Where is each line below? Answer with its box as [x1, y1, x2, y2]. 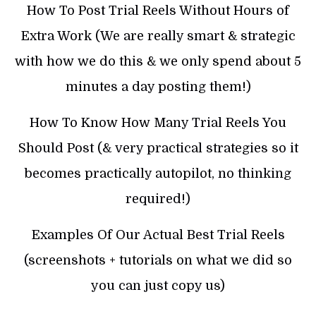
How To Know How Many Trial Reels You [30, 116, 286, 130]
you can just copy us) [91, 279, 225, 293]
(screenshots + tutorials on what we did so [24, 253, 292, 268]
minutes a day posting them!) [65, 80, 251, 95]
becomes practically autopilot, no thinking [25, 166, 291, 181]
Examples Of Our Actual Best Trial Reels [31, 228, 285, 243]
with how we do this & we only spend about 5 [15, 54, 301, 69]
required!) [126, 192, 190, 207]
